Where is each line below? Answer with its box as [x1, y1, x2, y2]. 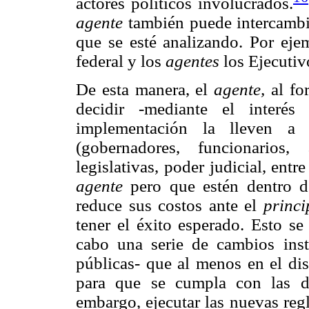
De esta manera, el [76, 79, 215, 99]
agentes [166, 51, 219, 70]
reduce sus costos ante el [76, 195, 263, 215]
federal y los [76, 51, 166, 70]
